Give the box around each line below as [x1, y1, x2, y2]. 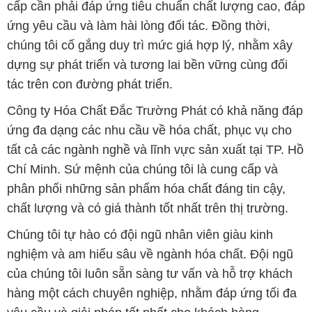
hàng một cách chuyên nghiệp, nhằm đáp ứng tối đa [6, 201, 297, 215]
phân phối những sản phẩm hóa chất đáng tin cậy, [6, 96, 286, 111]
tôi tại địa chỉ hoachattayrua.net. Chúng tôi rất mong [6, 286, 294, 300]
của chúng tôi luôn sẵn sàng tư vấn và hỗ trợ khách [6, 181, 292, 196]
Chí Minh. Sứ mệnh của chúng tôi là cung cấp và [6, 77, 278, 91]
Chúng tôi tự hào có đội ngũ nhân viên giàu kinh [6, 142, 273, 157]
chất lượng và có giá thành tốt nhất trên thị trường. [6, 116, 288, 130]
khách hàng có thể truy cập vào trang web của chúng [6, 266, 301, 281]
